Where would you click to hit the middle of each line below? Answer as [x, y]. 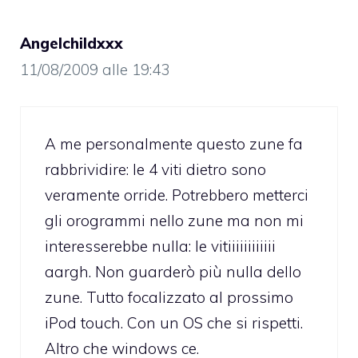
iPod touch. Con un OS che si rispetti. [174, 322]
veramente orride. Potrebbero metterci [177, 195]
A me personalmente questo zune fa [174, 143]
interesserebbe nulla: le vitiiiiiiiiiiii [160, 246]
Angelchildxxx [72, 44]
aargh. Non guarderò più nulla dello [173, 271]
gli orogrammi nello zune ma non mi [174, 220]
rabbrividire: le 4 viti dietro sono [155, 169]
